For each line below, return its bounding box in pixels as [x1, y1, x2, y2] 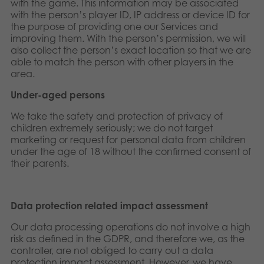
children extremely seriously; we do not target [11, 122, 213, 134]
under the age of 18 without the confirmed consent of [11, 146, 251, 157]
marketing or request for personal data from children [11, 134, 246, 146]
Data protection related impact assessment [11, 200, 208, 212]
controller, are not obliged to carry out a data [11, 245, 213, 256]
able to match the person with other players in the [11, 56, 233, 68]
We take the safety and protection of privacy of [11, 110, 223, 122]
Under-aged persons [11, 89, 105, 101]
